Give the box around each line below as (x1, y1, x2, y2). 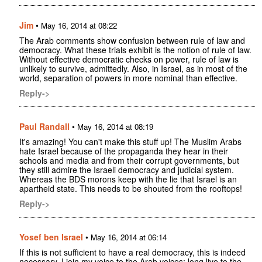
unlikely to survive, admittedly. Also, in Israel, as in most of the (19, 63, 247, 75)
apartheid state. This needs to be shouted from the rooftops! (19, 182, 242, 195)
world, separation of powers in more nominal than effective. (19, 72, 237, 84)
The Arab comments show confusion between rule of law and (19, 35, 245, 47)
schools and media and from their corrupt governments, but (19, 154, 239, 167)
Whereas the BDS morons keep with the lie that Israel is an (19, 173, 237, 185)
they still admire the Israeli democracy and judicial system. (19, 164, 234, 176)
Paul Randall (19, 120, 70, 133)
